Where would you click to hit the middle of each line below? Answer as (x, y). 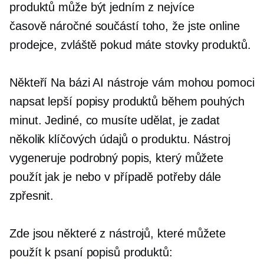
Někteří (30, 82)
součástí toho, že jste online (166, 26)
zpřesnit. (32, 196)
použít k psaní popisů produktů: (91, 252)
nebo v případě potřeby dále (146, 177)
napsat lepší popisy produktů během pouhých (127, 101)
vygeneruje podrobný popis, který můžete (117, 158)
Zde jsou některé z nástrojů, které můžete (118, 233)
